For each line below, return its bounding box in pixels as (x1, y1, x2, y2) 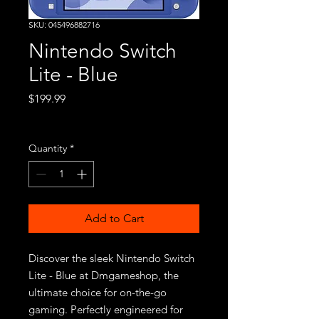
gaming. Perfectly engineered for (28, 302, 183, 316)
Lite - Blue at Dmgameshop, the (28, 268, 179, 282)
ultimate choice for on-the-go (28, 285, 167, 299)
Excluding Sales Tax (28, 110, 115, 124)
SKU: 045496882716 (28, 19, 100, 30)
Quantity (28, 141, 67, 155)
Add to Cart (84, 211, 144, 225)
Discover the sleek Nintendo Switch (28, 251, 194, 265)
